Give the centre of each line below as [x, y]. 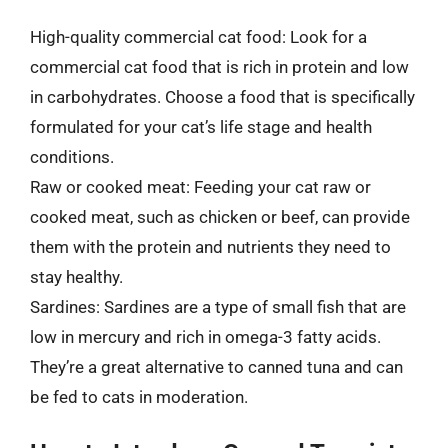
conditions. [72, 156]
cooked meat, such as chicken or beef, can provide [220, 216]
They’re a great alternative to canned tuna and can [216, 366]
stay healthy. [76, 276]
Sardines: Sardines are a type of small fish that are [218, 306]
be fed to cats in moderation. [139, 396]
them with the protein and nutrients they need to [210, 246]
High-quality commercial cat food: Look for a [198, 36]
